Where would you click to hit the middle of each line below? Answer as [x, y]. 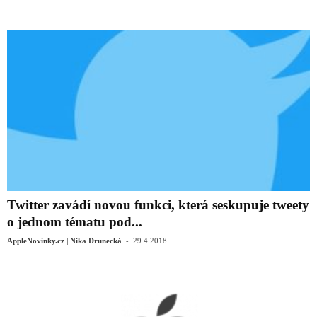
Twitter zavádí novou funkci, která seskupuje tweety [158, 205]
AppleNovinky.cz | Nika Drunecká [64, 241]
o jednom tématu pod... [75, 222]
